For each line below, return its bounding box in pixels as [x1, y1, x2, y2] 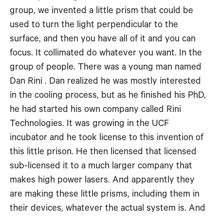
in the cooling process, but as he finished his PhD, [10, 90, 206, 100]
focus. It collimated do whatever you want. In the [10, 48, 202, 58]
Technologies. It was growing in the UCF [10, 118, 169, 128]
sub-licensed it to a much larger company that [10, 161, 192, 171]
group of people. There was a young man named [10, 62, 201, 72]
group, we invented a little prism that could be [10, 5, 193, 16]
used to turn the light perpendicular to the [10, 19, 178, 30]
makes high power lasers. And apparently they [10, 175, 195, 185]
